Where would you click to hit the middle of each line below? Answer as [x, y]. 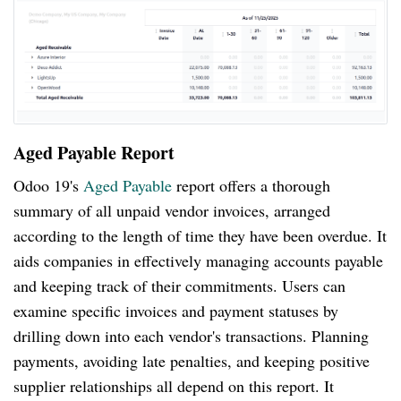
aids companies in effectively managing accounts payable [198, 261]
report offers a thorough [251, 186]
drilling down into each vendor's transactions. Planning [191, 336]
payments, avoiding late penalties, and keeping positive [192, 361]
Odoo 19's [48, 186]
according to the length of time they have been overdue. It [200, 236]
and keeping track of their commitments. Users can [179, 286]
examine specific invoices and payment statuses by [176, 311]
